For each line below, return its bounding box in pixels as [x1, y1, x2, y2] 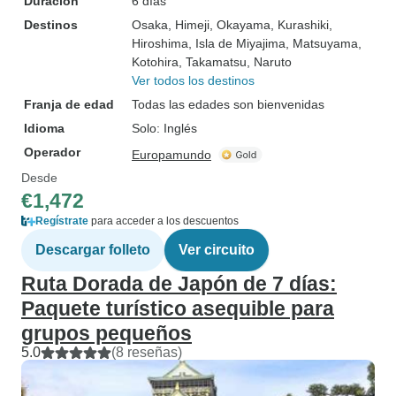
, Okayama [209, 18, 270, 32]
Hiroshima [132, 36, 188, 50]
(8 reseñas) [111, 345, 182, 360]
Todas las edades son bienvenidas [132, 97, 324, 111]
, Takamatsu [179, 55, 247, 69]
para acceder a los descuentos [88, 215, 239, 227]
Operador [24, 145, 80, 159]
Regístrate [35, 215, 88, 227]
